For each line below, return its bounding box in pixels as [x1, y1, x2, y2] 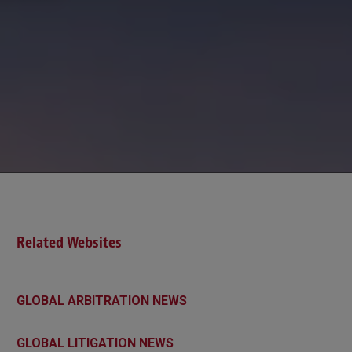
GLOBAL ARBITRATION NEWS [16, 292, 187, 308]
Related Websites [16, 232, 122, 252]
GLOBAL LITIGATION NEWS [16, 335, 174, 350]
